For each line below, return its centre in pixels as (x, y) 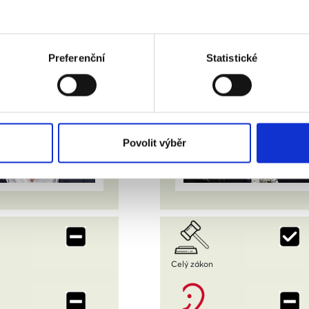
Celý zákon (192, 263)
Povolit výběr (154, 143)
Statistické (232, 58)
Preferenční (77, 58)
